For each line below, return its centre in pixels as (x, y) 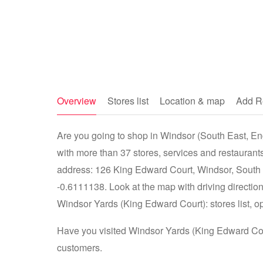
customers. (80, 247)
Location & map (192, 101)
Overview (77, 101)
